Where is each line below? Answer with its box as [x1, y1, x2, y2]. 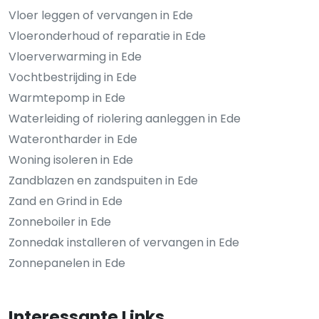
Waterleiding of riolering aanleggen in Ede [9, 110, 241, 127]
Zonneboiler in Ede [9, 213, 111, 230]
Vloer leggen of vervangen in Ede [9, 6, 193, 23]
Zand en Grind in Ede [9, 192, 122, 209]
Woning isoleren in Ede [9, 151, 133, 168]
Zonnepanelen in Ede [9, 254, 125, 271]
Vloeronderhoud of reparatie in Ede [9, 27, 206, 44]
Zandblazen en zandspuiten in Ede [9, 172, 198, 189]
